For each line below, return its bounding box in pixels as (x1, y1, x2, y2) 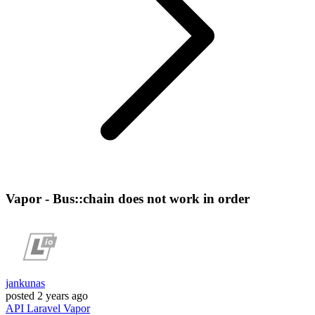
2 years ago (37, 290, 88, 302)
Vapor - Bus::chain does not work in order (6, 191, 250, 206)
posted (6, 290, 34, 302)
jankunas (6, 277, 45, 290)
